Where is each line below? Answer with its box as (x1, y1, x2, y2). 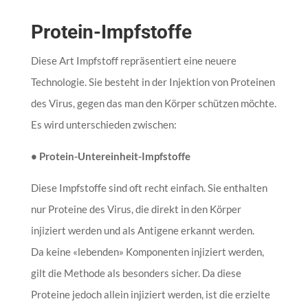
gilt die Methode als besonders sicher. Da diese (30, 266, 241, 279)
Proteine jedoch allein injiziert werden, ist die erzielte (30, 287, 270, 300)
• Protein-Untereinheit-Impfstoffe (30, 149, 190, 162)
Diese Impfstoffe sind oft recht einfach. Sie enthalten (30, 181, 267, 194)
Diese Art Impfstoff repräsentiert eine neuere (30, 54, 236, 67)
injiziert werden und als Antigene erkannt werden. (30, 223, 254, 236)
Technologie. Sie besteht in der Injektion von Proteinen (30, 75, 275, 88)
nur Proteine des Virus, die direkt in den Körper (30, 202, 241, 215)
